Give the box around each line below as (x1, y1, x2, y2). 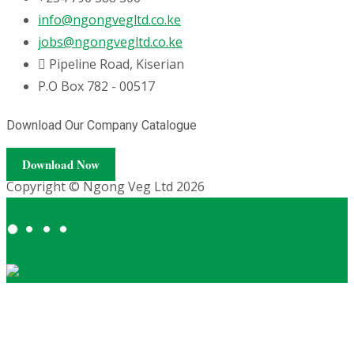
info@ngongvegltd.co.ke (38, 11, 181, 29)
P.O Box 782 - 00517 (38, 77, 155, 96)
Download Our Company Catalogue (6, 117, 197, 133)
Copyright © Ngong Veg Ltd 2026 (6, 177, 205, 195)
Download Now (22, 155, 100, 173)
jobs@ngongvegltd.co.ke (38, 33, 183, 51)
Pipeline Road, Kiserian (49, 55, 184, 73)
